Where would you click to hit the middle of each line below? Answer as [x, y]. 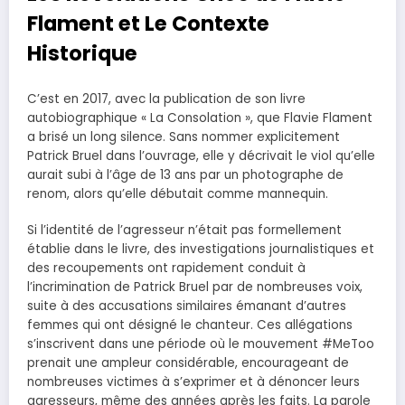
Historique [82, 54]
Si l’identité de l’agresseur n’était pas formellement [184, 230]
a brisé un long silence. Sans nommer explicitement [184, 137]
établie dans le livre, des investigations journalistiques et [201, 249]
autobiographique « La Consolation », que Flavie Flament [200, 118]
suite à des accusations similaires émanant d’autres [187, 306]
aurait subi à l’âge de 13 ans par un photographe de [185, 174]
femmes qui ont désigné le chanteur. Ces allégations [190, 325]
